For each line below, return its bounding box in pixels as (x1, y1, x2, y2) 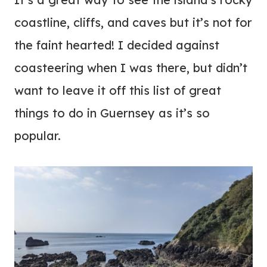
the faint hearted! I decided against (14, 38, 219, 53)
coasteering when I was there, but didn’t (14, 60, 247, 76)
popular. (14, 128, 61, 144)
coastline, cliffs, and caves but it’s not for (14, 15, 252, 30)
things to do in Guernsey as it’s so (14, 105, 210, 121)
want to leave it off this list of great (14, 83, 221, 98)
